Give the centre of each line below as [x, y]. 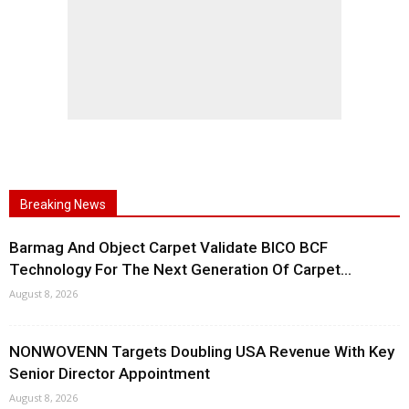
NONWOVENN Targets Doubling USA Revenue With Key [202, 351]
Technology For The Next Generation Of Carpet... [180, 269]
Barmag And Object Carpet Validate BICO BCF [168, 247]
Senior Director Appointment [110, 373]
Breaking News [63, 204]
